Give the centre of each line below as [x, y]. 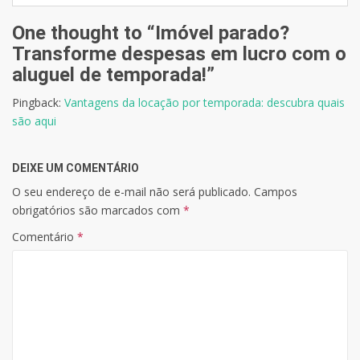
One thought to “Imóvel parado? [151, 33]
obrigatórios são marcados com [98, 210]
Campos [276, 191]
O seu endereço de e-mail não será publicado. [131, 191]
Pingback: [38, 102]
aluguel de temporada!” [113, 74]
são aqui [34, 121]
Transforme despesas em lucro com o [179, 53]
